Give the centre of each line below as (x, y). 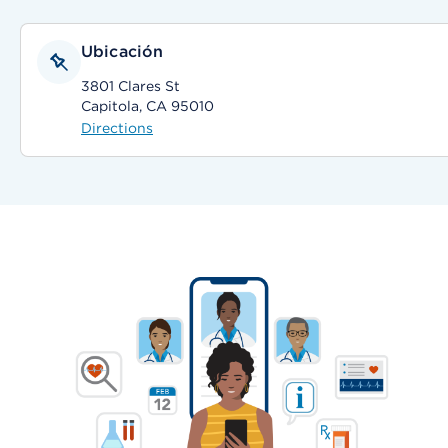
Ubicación (122, 51)
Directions (117, 128)
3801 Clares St (130, 86)
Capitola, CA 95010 (147, 106)
